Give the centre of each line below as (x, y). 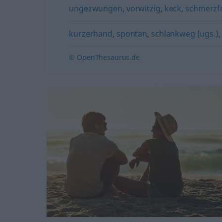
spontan (132, 34)
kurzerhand (91, 34)
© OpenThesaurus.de (104, 57)
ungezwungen (96, 8)
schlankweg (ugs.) (185, 34)
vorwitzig (143, 8)
